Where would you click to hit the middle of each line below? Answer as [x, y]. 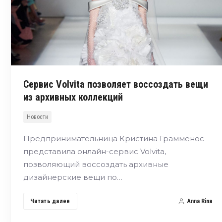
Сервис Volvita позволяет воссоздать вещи [116, 84]
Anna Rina [199, 201]
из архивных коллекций [73, 97]
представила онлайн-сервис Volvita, [95, 151]
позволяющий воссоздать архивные [96, 164]
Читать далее [50, 201]
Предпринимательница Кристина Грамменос [114, 138]
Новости [37, 117]
